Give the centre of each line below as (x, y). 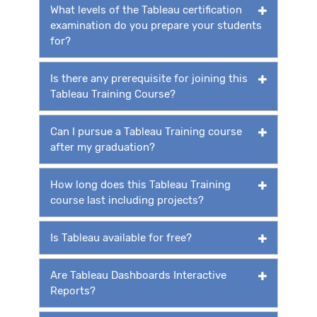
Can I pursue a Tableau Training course (146, 131)
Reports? (73, 290)
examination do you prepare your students (156, 25)
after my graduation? (103, 147)
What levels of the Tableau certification (146, 10)
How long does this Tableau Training (140, 184)
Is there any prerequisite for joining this (149, 78)
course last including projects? (127, 200)
